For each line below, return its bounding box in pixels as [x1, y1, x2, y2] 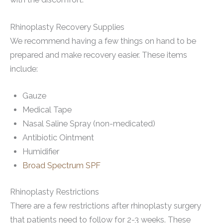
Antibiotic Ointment [22, 132, 94, 142]
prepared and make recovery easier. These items [10, 50, 187, 60]
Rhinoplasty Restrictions [10, 187, 99, 197]
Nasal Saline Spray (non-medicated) [22, 118, 155, 128]
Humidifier [22, 146, 59, 156]
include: [10, 64, 38, 74]
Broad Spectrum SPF [22, 160, 101, 170]
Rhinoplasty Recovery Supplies [10, 22, 124, 32]
